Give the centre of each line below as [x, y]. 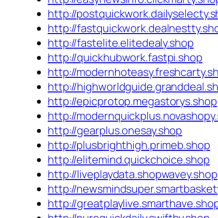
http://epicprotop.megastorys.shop [132, 101]
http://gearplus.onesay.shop [115, 131]
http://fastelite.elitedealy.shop [121, 43]
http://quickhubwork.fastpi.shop [125, 58]
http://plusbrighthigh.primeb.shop [129, 145]
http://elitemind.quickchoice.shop [129, 160]
